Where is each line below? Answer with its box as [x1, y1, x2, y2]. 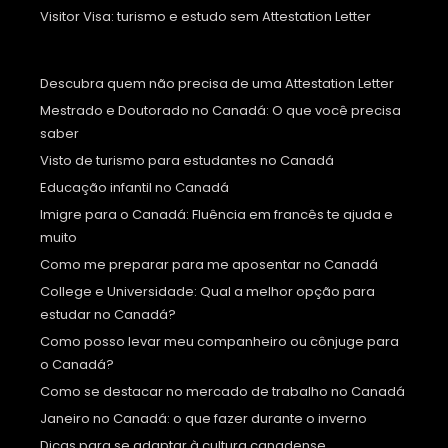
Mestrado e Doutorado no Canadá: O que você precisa [40, 101, 401, 121]
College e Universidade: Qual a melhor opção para [40, 282, 375, 302]
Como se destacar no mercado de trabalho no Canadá [40, 382, 405, 402]
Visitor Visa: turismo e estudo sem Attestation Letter [40, 7, 371, 27]
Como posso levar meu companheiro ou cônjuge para [40, 332, 399, 352]
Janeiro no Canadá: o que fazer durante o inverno [40, 409, 367, 429]
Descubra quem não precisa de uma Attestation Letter [40, 74, 394, 94]
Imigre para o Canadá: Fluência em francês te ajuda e [40, 205, 393, 225]
